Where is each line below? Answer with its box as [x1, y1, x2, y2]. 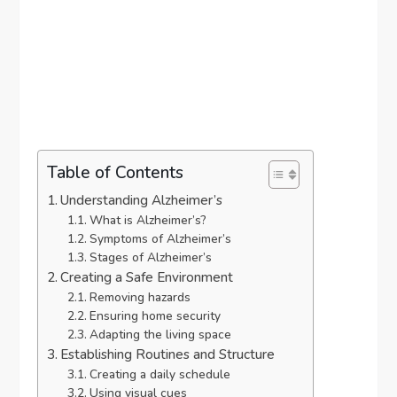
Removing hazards [89, 289, 191, 307]
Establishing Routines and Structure [60, 346, 276, 364]
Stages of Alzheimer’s [89, 249, 212, 267]
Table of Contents [47, 160, 184, 184]
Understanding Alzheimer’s [60, 191, 223, 210]
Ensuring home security [89, 307, 221, 325]
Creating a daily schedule [89, 366, 230, 384]
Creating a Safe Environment [60, 269, 234, 287]
